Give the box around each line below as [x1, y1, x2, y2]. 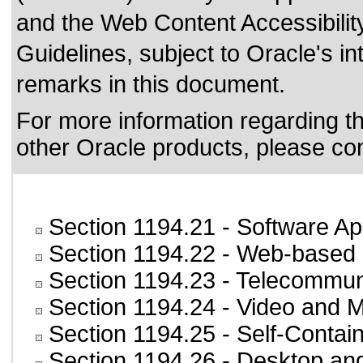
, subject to [126, 41, 246, 66]
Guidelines [16, 41, 126, 66]
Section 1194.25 [49, 321, 216, 347]
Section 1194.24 [49, 294, 216, 320]
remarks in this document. [16, 71, 285, 97]
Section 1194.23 [49, 267, 216, 293]
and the [16, 10, 100, 36]
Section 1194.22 [49, 241, 216, 267]
